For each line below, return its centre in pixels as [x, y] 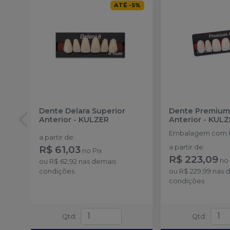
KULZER [94, 120]
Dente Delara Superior [82, 111]
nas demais [97, 162]
